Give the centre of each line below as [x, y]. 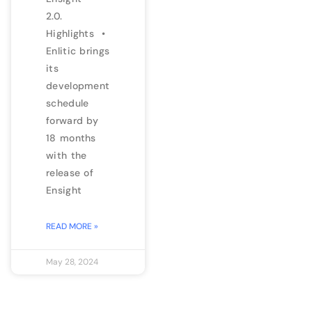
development [78, 85]
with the [67, 155]
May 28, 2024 [72, 262]
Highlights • [76, 33]
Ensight [64, 190]
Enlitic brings [78, 50]
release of [70, 172]
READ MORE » [72, 226]
